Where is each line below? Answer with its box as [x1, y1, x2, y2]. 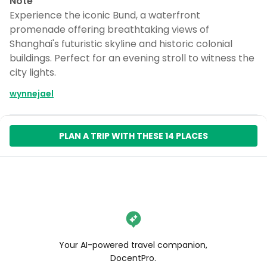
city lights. [10, 66, 56, 79]
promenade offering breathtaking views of [10, 23, 209, 36]
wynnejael [10, 88, 54, 100]
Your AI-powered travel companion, [59, 239, 208, 251]
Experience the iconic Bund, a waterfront [10, 8, 200, 22]
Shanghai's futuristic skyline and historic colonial [10, 37, 232, 51]
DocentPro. [110, 252, 157, 264]
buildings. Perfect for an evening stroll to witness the [10, 51, 254, 65]
